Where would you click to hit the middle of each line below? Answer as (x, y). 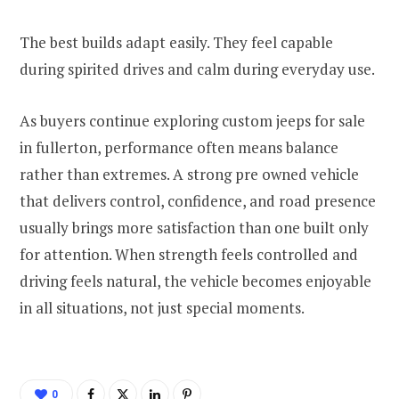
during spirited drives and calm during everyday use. (197, 69)
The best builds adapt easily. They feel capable (176, 43)
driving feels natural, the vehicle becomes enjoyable (195, 281)
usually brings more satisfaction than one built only (194, 228)
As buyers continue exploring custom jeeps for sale (192, 121)
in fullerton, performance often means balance (179, 148)
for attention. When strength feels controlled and (189, 255)
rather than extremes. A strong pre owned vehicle (189, 175)
